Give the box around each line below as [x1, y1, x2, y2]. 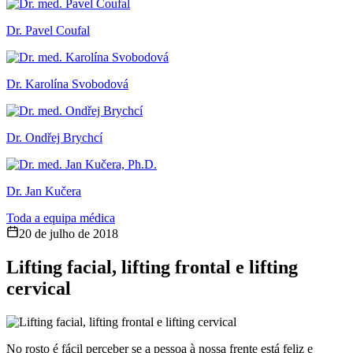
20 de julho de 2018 [19, 226, 118, 240]
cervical [6, 277, 71, 299]
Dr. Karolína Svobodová [6, 76, 128, 91]
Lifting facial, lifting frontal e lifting [6, 256, 298, 277]
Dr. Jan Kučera [6, 184, 81, 198]
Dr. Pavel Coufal [6, 23, 90, 37]
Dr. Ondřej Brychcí [6, 130, 102, 144]
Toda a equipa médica [6, 210, 115, 225]
